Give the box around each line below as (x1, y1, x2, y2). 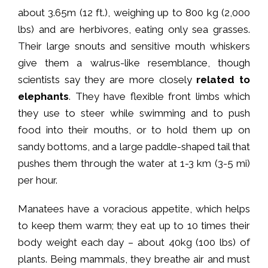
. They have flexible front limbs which (69, 90, 250, 102)
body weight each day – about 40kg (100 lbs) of (18, 236, 250, 248)
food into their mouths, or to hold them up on (18, 123, 250, 136)
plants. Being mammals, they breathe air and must (18, 252, 250, 265)
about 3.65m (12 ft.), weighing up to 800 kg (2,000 (18, 6, 250, 19)
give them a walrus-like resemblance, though (18, 56, 250, 69)
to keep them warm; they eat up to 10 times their (18, 219, 250, 232)
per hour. (18, 173, 57, 186)
